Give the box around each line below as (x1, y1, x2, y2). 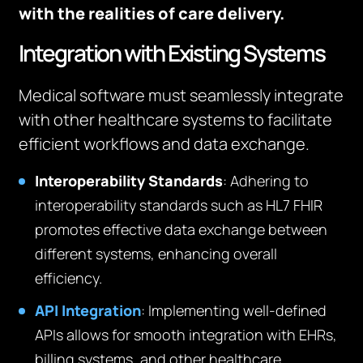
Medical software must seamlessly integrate (19, 84, 344, 106)
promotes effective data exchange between (35, 220, 328, 239)
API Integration (35, 301, 142, 320)
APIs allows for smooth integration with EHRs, (35, 325, 338, 344)
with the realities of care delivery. (19, 2, 285, 24)
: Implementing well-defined (141, 301, 327, 320)
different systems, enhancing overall (35, 244, 278, 263)
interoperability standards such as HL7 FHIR (35, 195, 323, 215)
